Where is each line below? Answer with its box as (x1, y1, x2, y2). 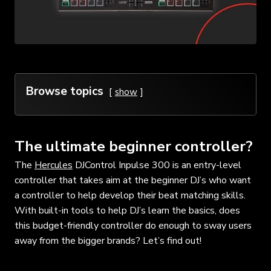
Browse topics (26, 83, 103, 99)
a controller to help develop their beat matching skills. (15, 188, 246, 202)
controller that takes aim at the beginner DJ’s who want (15, 173, 251, 187)
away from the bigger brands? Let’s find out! (15, 233, 201, 247)
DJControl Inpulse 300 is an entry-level (73, 158, 241, 172)
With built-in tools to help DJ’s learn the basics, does (15, 203, 240, 217)
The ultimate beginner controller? (15, 136, 253, 156)
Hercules (34, 158, 73, 172)
